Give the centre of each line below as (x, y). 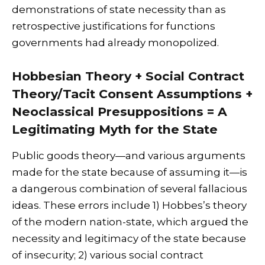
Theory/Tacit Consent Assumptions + (132, 93)
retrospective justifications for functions (114, 26)
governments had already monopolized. (115, 42)
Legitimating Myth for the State (115, 129)
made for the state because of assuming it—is (130, 172)
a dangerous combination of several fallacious (130, 189)
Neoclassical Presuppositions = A (119, 111)
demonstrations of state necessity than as (119, 9)
